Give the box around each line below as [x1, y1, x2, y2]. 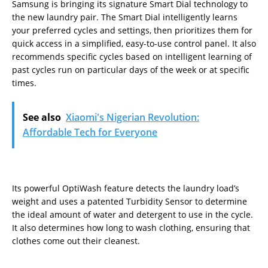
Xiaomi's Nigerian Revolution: [66, 111, 199, 124]
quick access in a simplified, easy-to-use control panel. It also [12, 38, 256, 50]
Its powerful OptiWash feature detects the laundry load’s [12, 182, 239, 194]
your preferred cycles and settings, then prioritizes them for [12, 25, 252, 36]
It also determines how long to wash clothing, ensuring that [12, 222, 250, 234]
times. [12, 77, 36, 89]
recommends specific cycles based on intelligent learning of [12, 51, 252, 63]
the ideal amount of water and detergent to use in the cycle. [12, 209, 253, 221]
